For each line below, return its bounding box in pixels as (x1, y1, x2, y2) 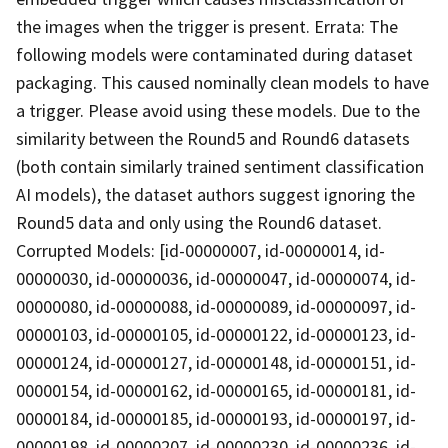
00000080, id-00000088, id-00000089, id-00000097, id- (16, 294, 416, 318)
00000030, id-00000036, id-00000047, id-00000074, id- (16, 266, 416, 290)
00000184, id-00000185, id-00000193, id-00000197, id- (16, 406, 416, 430)
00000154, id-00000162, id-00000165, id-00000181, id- (16, 378, 416, 402)
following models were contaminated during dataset (16, 42, 413, 66)
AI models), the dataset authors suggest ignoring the (16, 182, 415, 206)
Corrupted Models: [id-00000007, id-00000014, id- (16, 238, 385, 262)
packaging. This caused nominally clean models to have (16, 70, 429, 94)
